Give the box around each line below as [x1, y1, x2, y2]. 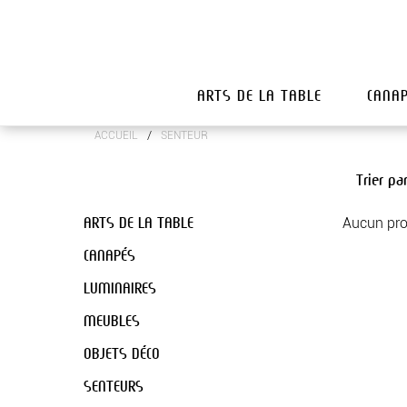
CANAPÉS [84, 245, 136, 267]
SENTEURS [84, 376, 144, 398]
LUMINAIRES [84, 278, 157, 300]
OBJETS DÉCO [84, 343, 161, 365]
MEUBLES [84, 311, 141, 333]
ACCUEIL [94, 129, 139, 143]
